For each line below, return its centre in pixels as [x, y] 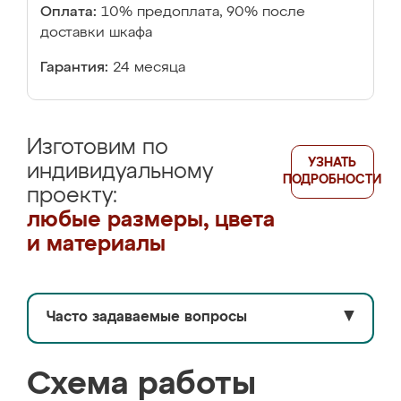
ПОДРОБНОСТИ [333, 180]
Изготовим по [98, 148]
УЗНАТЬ [333, 163]
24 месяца [149, 68]
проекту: [72, 196]
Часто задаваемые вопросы [147, 318]
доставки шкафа [96, 33]
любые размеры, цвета [151, 220]
